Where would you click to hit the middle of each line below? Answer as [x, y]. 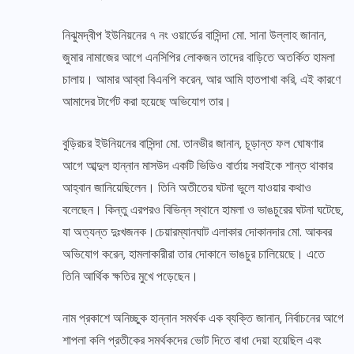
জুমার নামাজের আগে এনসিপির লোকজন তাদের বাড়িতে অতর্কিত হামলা [199, 58]
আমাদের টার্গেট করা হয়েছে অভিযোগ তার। [147, 102]
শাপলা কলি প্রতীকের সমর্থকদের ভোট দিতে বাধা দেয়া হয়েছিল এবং [192, 341]
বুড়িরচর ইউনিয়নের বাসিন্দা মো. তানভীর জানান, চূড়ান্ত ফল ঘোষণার [193, 144]
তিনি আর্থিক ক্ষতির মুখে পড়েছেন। [130, 277]
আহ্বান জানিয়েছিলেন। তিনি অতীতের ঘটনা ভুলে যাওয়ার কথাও [187, 188]
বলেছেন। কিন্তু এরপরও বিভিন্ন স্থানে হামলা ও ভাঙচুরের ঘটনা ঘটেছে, [203, 210]
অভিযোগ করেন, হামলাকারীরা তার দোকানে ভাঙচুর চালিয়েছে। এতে [194, 254]
